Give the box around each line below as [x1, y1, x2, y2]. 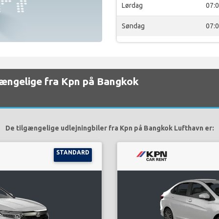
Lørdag [122, 1, 143, 9]
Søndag [122, 22, 145, 30]
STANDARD [56, 149, 90, 155]
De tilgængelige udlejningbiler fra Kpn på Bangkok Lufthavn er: [5, 124, 214, 132]
